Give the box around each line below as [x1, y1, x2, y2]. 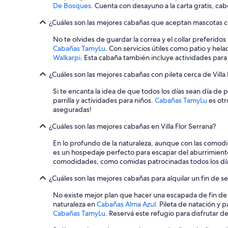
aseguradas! [53, 105, 92, 115]
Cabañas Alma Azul [97, 199, 156, 209]
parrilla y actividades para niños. [53, 96, 155, 105]
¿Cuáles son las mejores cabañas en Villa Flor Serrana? [49, 122, 216, 131]
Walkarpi [53, 53, 80, 63]
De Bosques [53, 1, 91, 11]
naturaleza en [53, 199, 97, 209]
